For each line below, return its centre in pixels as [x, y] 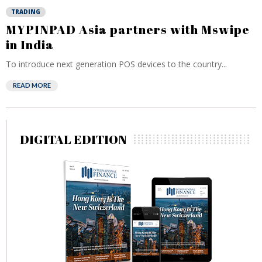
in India [30, 44]
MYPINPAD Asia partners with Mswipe [128, 29]
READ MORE [32, 85]
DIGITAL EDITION [73, 139]
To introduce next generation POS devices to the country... [116, 64]
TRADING [26, 12]
